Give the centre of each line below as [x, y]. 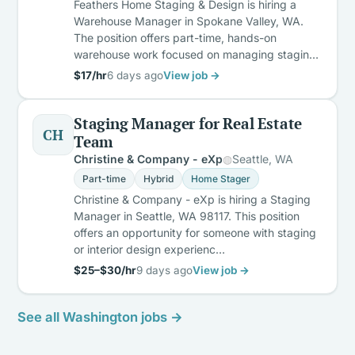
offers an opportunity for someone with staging [195, 232]
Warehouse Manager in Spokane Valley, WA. [189, 21]
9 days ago [164, 270]
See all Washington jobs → [100, 317]
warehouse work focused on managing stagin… [196, 54]
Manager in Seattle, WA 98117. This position [187, 216]
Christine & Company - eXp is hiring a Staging [192, 199]
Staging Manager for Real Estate [188, 123]
